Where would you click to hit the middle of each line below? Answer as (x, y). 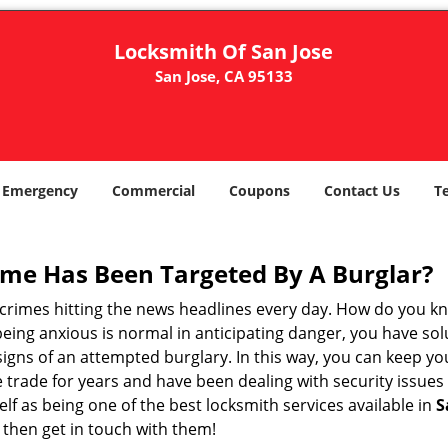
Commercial (153, 190)
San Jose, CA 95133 (223, 76)
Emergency (40, 190)
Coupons (259, 190)
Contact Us (362, 190)
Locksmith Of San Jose (224, 51)
